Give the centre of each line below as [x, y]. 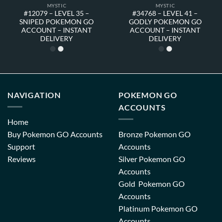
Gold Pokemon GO [152, 184]
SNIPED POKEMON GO [57, 22]
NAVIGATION [34, 95]
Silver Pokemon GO [152, 159]
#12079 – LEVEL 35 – [57, 14]
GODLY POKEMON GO [165, 22]
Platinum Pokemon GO [158, 209]
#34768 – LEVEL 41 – [165, 14]
